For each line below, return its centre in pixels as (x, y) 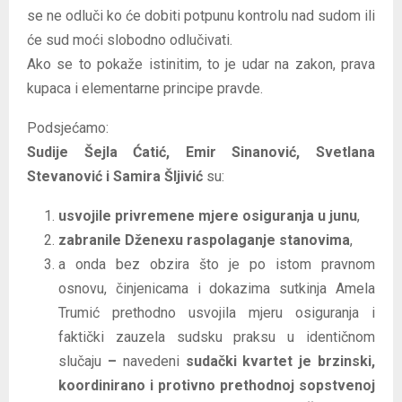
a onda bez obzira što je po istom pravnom (217, 264)
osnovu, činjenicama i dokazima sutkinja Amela (217, 288)
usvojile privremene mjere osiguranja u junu (208, 215)
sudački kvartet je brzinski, (280, 361)
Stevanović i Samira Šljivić (115, 176)
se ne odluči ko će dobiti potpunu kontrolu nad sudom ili (201, 15)
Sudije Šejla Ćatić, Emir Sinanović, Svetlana (201, 152)
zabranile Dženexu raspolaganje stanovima (204, 240)
